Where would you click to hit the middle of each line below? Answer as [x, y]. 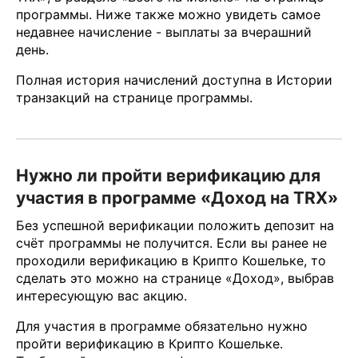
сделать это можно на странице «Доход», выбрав [175, 278]
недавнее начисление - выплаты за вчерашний [164, 32]
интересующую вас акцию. [101, 296]
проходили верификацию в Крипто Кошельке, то [171, 261]
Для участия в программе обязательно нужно [162, 326]
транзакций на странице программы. [134, 97]
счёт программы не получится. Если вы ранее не [171, 243]
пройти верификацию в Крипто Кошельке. [149, 344]
